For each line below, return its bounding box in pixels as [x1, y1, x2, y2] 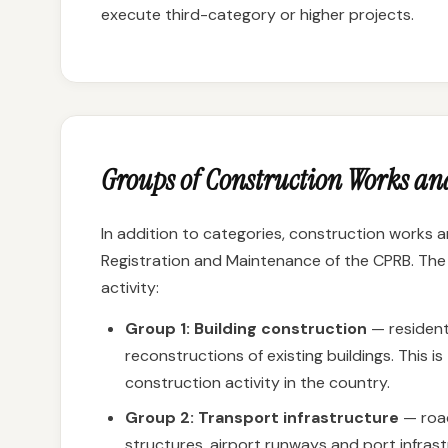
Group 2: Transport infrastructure [125, 407, 399, 428]
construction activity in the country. [125, 372, 390, 393]
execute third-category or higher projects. [101, 4, 414, 25]
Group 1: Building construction [125, 318, 367, 339]
